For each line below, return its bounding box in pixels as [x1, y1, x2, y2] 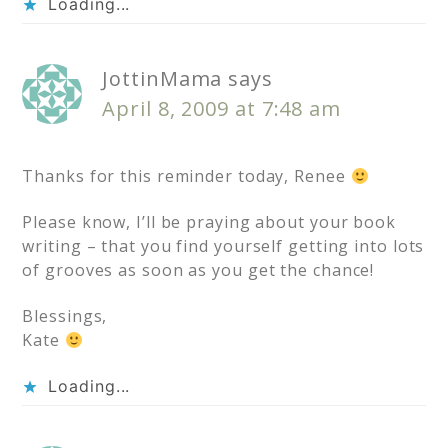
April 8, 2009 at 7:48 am [102, 95, 341, 123]
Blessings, [22, 305, 108, 328]
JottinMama [102, 65, 223, 93]
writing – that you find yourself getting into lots [22, 235, 425, 258]
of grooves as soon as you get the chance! [22, 259, 375, 282]
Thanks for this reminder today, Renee [22, 165, 351, 188]
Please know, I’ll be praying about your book [22, 211, 396, 234]
